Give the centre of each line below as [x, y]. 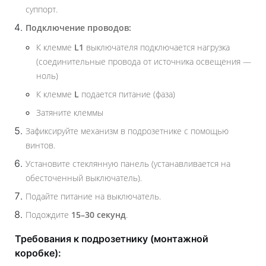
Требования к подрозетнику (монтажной [112, 239]
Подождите [48, 215]
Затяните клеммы [70, 113]
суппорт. [42, 9]
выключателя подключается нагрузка [157, 47]
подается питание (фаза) [127, 94]
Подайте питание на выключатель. [93, 196]
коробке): [38, 253]
